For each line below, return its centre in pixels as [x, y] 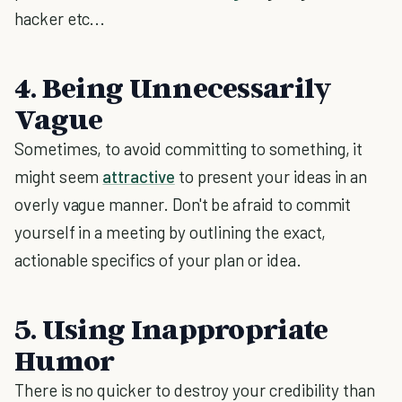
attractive [139, 176]
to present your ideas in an [271, 176]
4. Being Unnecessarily [173, 87]
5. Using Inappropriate [171, 328]
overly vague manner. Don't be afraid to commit [183, 204]
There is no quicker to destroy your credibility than [195, 390]
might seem [59, 176]
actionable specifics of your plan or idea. [158, 260]
